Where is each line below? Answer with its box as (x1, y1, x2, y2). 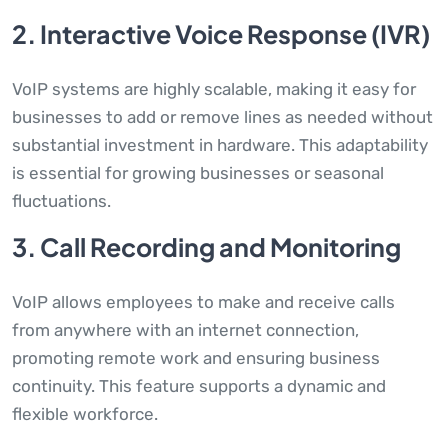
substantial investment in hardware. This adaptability (12, 135, 428, 156)
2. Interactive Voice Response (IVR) (12, 18, 430, 51)
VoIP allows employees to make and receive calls (12, 292, 395, 313)
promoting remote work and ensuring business (12, 348, 380, 369)
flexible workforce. (12, 404, 158, 425)
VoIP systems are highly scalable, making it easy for (12, 79, 416, 100)
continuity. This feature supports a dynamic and (12, 376, 386, 397)
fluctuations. (12, 191, 111, 212)
